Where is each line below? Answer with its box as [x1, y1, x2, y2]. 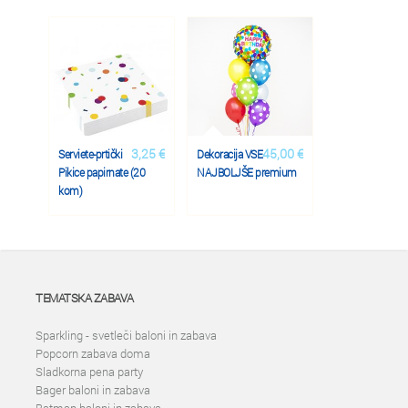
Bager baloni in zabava [36, 382, 150, 398]
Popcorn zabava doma [36, 345, 150, 362]
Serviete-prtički [58, 147, 122, 161]
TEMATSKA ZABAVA [36, 290, 134, 306]
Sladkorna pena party [36, 363, 143, 380]
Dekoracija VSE [197, 147, 262, 161]
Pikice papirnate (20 [58, 165, 145, 179]
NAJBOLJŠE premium [197, 165, 297, 179]
